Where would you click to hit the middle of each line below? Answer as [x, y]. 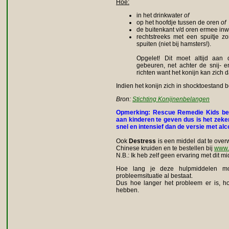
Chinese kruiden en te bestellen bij [165, 148]
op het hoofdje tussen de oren [179, 23]
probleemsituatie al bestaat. [154, 176]
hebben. [128, 190]
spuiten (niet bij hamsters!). [174, 44]
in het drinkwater [160, 16]
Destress [143, 141]
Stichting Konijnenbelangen [171, 99]
